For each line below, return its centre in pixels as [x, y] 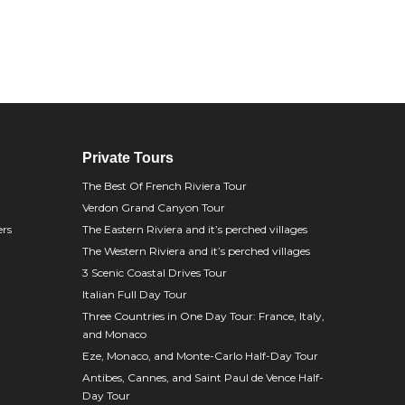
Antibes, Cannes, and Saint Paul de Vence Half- [203, 377]
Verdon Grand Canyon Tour [154, 207]
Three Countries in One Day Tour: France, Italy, [203, 316]
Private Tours [128, 158]
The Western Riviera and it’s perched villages [196, 251]
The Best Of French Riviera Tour [165, 186]
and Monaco [114, 334]
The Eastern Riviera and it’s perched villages [195, 229]
